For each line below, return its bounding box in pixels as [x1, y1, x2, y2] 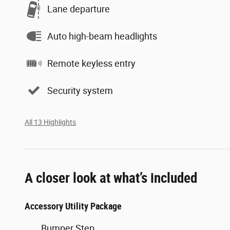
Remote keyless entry [47, 57, 136, 69]
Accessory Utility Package [25, 201, 122, 212]
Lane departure [47, 3, 110, 14]
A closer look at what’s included [25, 170, 197, 187]
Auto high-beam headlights [47, 30, 157, 42]
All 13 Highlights [25, 118, 76, 127]
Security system [47, 85, 113, 96]
